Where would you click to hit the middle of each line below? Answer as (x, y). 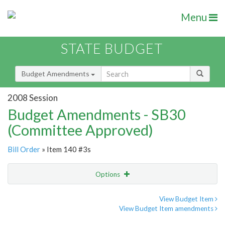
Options (108, 175)
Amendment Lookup (42, 216)
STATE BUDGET (112, 49)
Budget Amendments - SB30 (97, 115)
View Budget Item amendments (167, 209)
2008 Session (33, 97)
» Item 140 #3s (66, 149)
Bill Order (24, 149)
